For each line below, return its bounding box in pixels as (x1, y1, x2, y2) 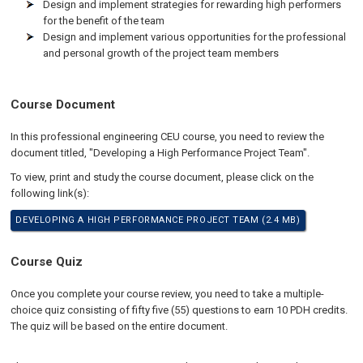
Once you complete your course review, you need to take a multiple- (11, 288, 325, 300)
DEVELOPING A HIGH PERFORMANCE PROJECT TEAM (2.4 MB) (15, 215, 301, 225)
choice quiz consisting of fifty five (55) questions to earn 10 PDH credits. (11, 304, 348, 316)
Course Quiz (11, 254, 83, 269)
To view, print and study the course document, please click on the (11, 171, 314, 183)
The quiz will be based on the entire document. (11, 320, 228, 332)
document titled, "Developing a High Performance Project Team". (11, 147, 310, 159)
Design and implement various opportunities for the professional (43, 31, 347, 43)
